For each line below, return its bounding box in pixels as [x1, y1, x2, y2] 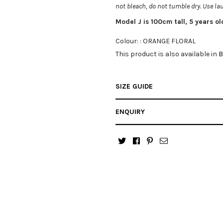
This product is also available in [115, 49, 219, 58]
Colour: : [115, 36, 143, 45]
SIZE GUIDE [115, 82, 153, 91]
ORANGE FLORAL [143, 36, 196, 45]
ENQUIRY [115, 107, 145, 116]
